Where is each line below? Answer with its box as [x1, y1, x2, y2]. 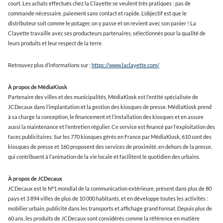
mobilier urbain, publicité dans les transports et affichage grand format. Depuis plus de [8, 205, 212, 212]
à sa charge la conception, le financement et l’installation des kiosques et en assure [8, 113, 204, 120]
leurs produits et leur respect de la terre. [8, 40, 103, 46]
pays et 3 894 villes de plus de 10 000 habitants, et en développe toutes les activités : [8, 195, 208, 202]
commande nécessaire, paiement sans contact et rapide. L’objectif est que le [8, 10, 187, 16]
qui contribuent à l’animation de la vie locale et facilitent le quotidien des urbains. [8, 153, 200, 160]
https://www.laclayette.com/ [92, 62, 159, 68]
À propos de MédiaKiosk [8, 84, 67, 90]
